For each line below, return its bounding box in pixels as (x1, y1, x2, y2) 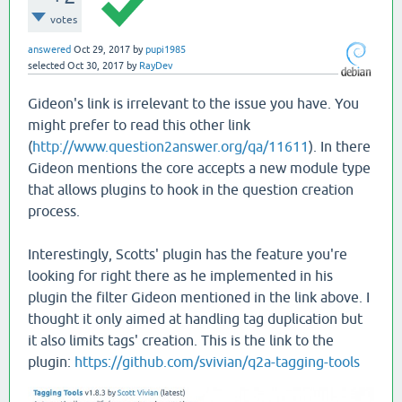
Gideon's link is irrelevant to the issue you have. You (28, 95, 359, 111)
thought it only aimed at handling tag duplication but (28, 310, 363, 327)
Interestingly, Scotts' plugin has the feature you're (28, 246, 347, 262)
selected (28, 60, 65, 71)
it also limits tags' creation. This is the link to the (28, 332, 334, 348)
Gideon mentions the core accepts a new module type (28, 160, 371, 176)
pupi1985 (145, 44, 186, 55)
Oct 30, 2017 (67, 60, 124, 71)
